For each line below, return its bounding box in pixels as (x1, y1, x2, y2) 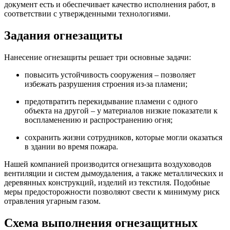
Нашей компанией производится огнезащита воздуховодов (4, 159, 212, 168)
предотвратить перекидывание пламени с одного (25, 97, 198, 106)
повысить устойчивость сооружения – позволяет (25, 70, 196, 79)
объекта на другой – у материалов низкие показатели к (25, 106, 218, 115)
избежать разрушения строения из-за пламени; (25, 79, 187, 88)
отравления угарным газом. (4, 196, 101, 205)
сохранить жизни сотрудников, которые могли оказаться (25, 132, 222, 142)
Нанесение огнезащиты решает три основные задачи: (4, 52, 191, 62)
